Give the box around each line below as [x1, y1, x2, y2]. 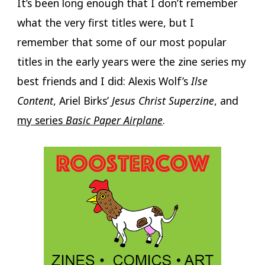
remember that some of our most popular [17, 35, 227, 50]
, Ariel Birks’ [53, 93, 112, 108]
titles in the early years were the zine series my [17, 54, 246, 69]
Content [17, 93, 53, 108]
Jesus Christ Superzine [111, 93, 214, 108]
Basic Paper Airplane [65, 113, 163, 128]
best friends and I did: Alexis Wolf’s [17, 74, 191, 89]
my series [17, 113, 66, 128]
